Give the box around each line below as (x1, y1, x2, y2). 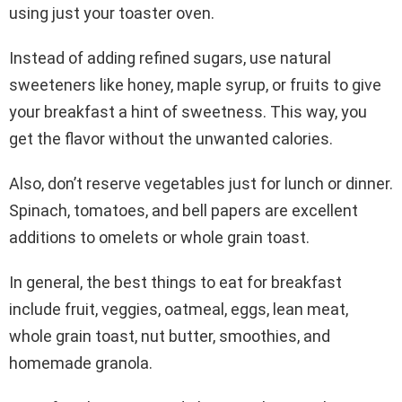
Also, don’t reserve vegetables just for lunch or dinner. (9, 174, 393, 194)
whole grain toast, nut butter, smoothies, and (9, 327, 330, 346)
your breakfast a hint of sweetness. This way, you (9, 102, 367, 122)
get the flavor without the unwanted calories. (9, 129, 333, 149)
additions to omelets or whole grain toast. (9, 228, 310, 248)
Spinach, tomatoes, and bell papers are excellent (9, 201, 358, 221)
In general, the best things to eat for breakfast (9, 273, 342, 293)
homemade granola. (9, 354, 153, 373)
